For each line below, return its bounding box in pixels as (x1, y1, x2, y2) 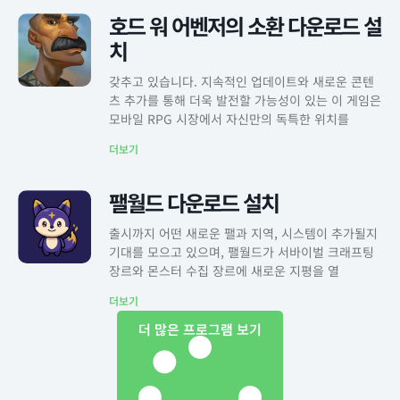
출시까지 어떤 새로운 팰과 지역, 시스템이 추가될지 (108, 224, 378, 242)
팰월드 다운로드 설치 (108, 187, 279, 218)
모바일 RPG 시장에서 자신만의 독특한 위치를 (108, 110, 349, 128)
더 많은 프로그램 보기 (138, 319, 262, 338)
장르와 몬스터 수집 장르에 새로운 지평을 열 (108, 262, 339, 279)
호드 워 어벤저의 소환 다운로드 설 (108, 10, 381, 41)
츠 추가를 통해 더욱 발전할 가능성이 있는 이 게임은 (108, 91, 381, 109)
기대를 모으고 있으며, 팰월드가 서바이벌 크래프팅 (108, 243, 374, 261)
